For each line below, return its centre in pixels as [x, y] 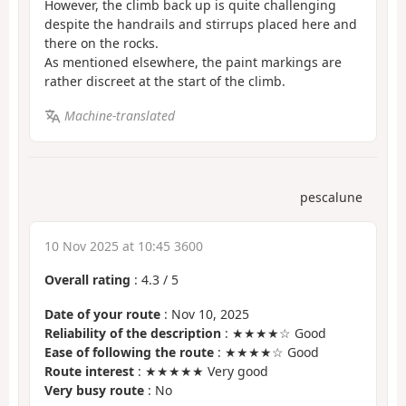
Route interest [89, 372]
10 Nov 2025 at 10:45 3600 [124, 246]
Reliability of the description [133, 333]
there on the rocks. [101, 43]
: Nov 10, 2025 [205, 314]
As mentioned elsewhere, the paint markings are [193, 62]
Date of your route [102, 314]
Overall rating [87, 279]
